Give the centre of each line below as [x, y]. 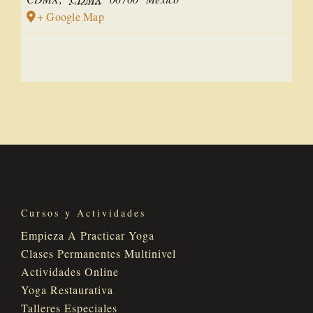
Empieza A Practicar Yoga [87, 235]
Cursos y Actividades [83, 212]
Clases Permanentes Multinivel [98, 253]
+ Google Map [71, 16]
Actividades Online [70, 271]
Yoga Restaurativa [67, 289]
